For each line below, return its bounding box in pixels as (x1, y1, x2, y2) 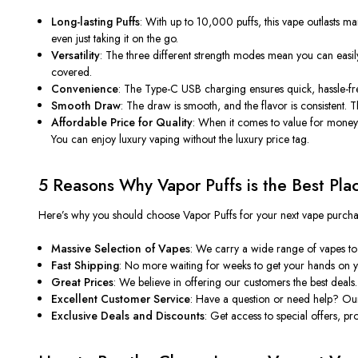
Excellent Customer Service (51, 290, 191, 307)
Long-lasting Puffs (51, 13, 141, 30)
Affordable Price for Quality (51, 113, 193, 130)
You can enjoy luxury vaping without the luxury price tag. (51, 130, 310, 147)
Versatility (51, 46, 101, 63)
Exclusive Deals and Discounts (51, 307, 205, 324)
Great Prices (51, 273, 114, 290)
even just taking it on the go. (51, 30, 179, 46)
